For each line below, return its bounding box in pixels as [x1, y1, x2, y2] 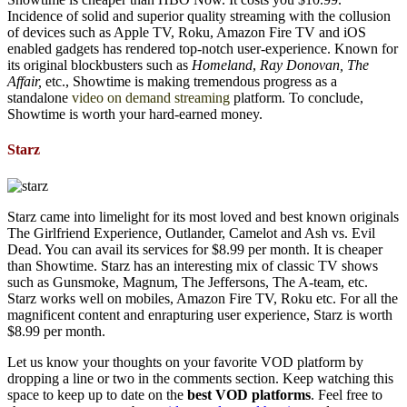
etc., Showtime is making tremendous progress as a [45, 74, 337, 89]
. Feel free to [311, 386, 382, 402]
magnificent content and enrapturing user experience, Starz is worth [7, 306, 392, 323]
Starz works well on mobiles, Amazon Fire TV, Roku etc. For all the [7, 290, 398, 306]
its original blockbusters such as [7, 57, 192, 73]
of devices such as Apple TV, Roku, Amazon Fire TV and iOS [7, 25, 366, 40]
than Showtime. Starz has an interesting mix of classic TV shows [7, 257, 378, 273]
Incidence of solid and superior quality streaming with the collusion [7, 8, 391, 24]
